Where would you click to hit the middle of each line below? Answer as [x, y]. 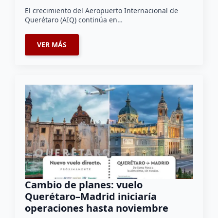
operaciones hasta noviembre [97, 208]
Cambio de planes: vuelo [84, 184]
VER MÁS [52, 44]
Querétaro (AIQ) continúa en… [74, 19]
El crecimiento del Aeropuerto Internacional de [102, 10]
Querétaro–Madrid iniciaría [91, 196]
